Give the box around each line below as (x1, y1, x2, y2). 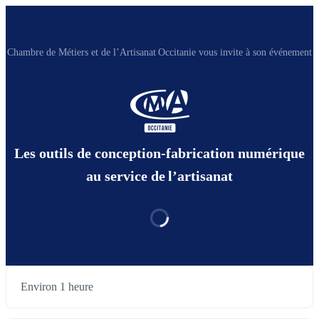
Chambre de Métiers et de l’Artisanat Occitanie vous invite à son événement (6, 47, 313, 58)
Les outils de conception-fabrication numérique (14, 145, 305, 162)
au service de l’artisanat (85, 168, 234, 184)
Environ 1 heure (21, 281, 93, 293)
